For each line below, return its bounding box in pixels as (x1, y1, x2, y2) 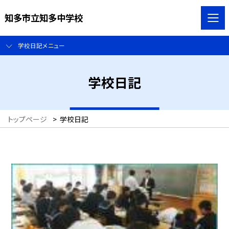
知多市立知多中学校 (4, 11, 83, 24)
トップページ (8, 114, 47, 125)
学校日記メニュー (17, 41, 65, 50)
